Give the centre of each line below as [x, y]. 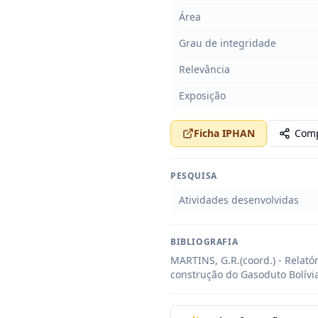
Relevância [204, 69]
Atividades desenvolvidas [239, 200]
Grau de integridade [227, 43]
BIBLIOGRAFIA [204, 242]
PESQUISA [194, 176]
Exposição [202, 95]
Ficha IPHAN [224, 133]
